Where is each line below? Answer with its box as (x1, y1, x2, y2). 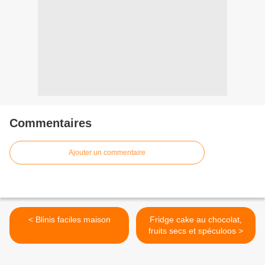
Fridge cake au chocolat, (150, 215, 242, 225)
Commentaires (9, 117, 92, 130)
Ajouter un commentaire (69, 148, 146, 157)
